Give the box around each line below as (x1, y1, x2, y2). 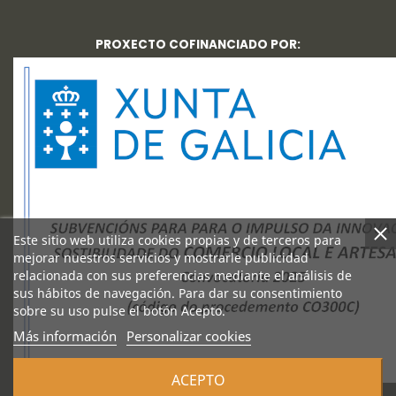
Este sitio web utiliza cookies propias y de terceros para (13, 232, 341, 248)
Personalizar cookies (126, 327, 251, 345)
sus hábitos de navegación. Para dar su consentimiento (13, 285, 342, 301)
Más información (13, 327, 117, 345)
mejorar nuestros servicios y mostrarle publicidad (13, 249, 308, 266)
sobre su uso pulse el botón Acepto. (13, 302, 225, 319)
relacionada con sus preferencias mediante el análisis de (13, 267, 352, 284)
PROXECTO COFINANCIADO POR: (95, 35, 301, 53)
